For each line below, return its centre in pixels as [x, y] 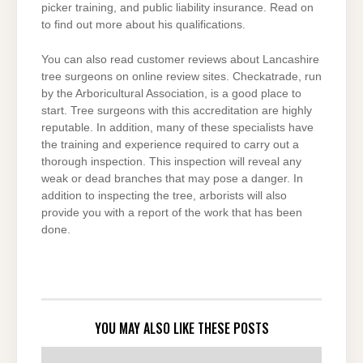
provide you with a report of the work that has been [172, 212]
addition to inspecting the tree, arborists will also [164, 195]
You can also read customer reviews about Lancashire [180, 59]
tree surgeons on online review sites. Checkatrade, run [181, 76]
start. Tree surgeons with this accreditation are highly [177, 110]
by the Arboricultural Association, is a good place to [171, 93]
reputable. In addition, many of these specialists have [177, 127]
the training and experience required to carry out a [170, 144]
